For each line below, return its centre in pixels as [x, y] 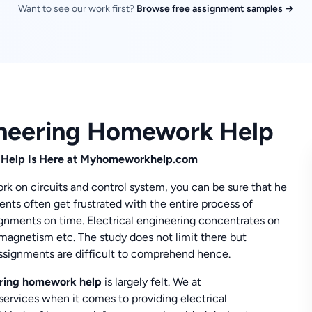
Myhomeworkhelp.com [139, 159]
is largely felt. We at [153, 281]
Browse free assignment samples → [215, 9]
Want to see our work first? [77, 9]
